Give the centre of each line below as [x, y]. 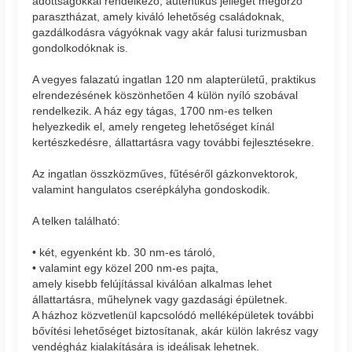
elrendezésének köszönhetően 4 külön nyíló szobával [165, 95]
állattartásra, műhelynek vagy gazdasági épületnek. [160, 299]
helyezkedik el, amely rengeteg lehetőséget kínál [154, 126]
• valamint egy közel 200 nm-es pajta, [126, 268]
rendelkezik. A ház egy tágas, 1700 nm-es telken [153, 110]
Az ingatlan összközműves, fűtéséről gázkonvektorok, [165, 173]
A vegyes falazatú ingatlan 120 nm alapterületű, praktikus [174, 79]
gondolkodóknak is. [81, 48]
